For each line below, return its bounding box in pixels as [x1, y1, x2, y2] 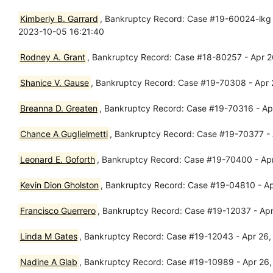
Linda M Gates [19, 230, 77, 241]
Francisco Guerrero [19, 205, 96, 216]
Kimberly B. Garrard [19, 13, 98, 24]
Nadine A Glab [19, 256, 77, 267]
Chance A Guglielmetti [19, 128, 108, 139]
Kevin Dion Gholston [19, 179, 99, 190]
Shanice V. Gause [19, 77, 89, 88]
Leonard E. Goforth [19, 154, 95, 165]
